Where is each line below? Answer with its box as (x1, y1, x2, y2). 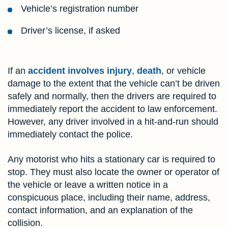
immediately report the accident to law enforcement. (8, 104, 217, 115)
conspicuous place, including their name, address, (8, 192, 210, 203)
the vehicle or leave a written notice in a (8, 180, 168, 190)
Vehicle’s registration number (21, 4, 138, 14)
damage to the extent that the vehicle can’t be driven (8, 78, 220, 89)
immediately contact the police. (8, 129, 133, 140)
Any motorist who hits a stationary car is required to (8, 154, 215, 165)
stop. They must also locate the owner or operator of (8, 167, 219, 178)
